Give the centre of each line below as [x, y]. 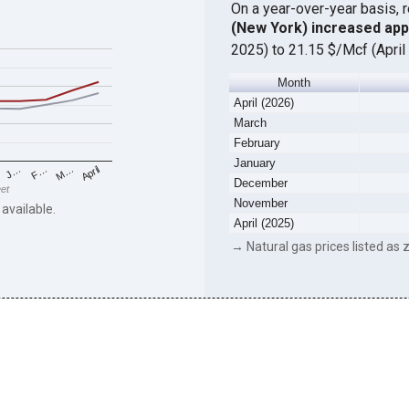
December [260, 184]
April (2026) [263, 103]
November [260, 204]
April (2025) [263, 224]
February [257, 143]
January [254, 163]
